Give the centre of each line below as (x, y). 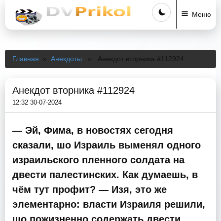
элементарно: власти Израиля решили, (109, 204)
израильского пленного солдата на (98, 160)
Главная (26, 59)
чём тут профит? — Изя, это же (90, 189)
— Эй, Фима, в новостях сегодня (93, 130)
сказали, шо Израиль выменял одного (107, 145)
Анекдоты (66, 59)
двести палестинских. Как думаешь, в (105, 175)
